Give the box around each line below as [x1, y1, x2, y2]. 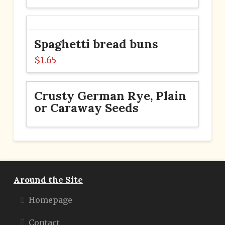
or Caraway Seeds [34, 99, 139, 115]
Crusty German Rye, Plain [34, 87, 186, 103]
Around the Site [13, 174, 83, 186]
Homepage [28, 195, 72, 205]
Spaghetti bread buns [34, 36, 158, 52]
